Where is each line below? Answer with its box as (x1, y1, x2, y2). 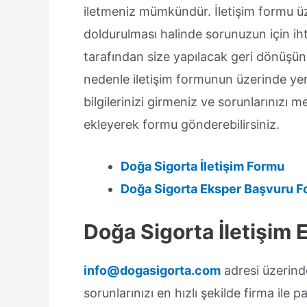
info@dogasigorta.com (84, 263, 221, 278)
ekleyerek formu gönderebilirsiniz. (84, 116, 280, 132)
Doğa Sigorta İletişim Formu (121, 159, 284, 174)
